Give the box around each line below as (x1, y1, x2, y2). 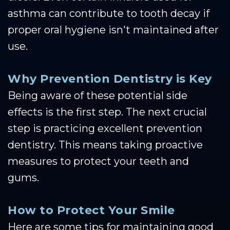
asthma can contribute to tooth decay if (8, 7, 209, 20)
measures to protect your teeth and (8, 155, 189, 167)
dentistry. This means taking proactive (8, 138, 203, 151)
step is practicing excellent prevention (8, 122, 202, 135)
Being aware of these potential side (8, 89, 187, 102)
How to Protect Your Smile (8, 203, 175, 217)
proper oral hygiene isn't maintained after (8, 23, 219, 36)
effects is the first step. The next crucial (8, 105, 207, 118)
